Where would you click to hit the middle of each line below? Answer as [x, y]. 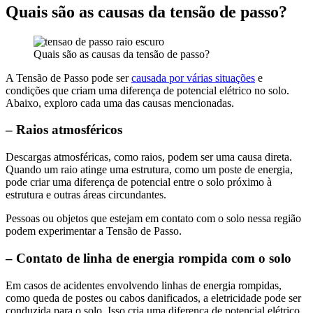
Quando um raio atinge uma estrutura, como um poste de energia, [149, 170]
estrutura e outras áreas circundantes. [86, 195]
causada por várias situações [193, 78]
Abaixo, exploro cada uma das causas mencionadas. [120, 103]
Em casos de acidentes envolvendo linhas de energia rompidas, [144, 285]
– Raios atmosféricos [64, 130]
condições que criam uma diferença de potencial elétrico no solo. [147, 90]
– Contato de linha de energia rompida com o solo [148, 258]
